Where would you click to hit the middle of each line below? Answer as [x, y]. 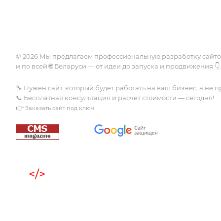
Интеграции [70, 10]
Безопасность [72, 24]
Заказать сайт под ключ [60, 108]
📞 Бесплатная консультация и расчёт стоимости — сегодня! [115, 98]
